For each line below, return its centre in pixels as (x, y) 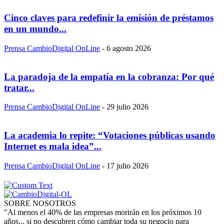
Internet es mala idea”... (53, 146)
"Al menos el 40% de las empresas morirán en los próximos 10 (103, 212)
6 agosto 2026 (129, 48)
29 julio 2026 (127, 107)
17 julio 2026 (127, 165)
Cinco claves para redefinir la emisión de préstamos (109, 18)
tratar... (19, 87)
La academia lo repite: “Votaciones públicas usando (110, 135)
